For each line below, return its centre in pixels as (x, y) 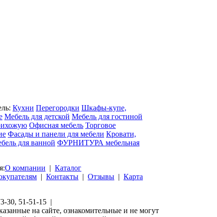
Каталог (68, 168)
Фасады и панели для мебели (56, 134)
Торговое (101, 125)
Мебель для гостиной (107, 116)
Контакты (62, 177)
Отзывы (101, 177)
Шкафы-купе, (104, 108)
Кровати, (121, 134)
